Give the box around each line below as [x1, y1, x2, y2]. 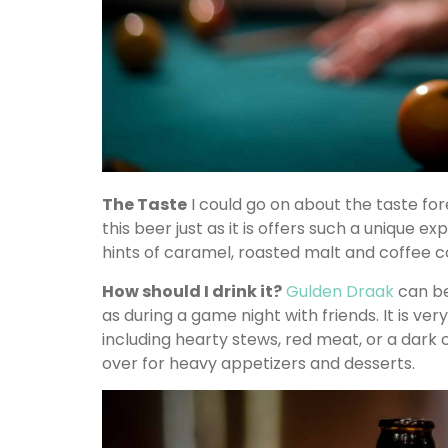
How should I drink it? [102, 279, 282, 303]
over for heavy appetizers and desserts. [102, 351, 415, 375]
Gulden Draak [286, 279, 398, 303]
